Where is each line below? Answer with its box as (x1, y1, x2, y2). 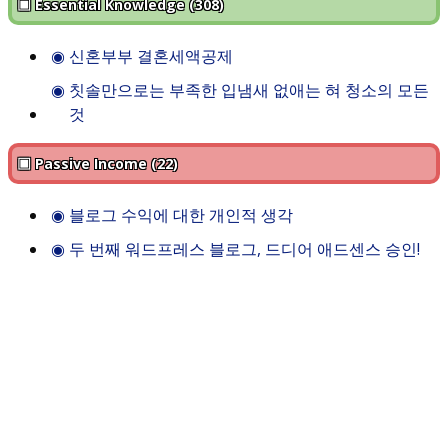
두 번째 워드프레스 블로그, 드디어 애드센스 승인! (68, 238, 420, 261)
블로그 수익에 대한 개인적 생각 (68, 204, 293, 227)
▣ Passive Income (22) (17, 154, 178, 174)
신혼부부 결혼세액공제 (68, 45, 233, 68)
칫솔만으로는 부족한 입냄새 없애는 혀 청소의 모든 (68, 79, 429, 102)
